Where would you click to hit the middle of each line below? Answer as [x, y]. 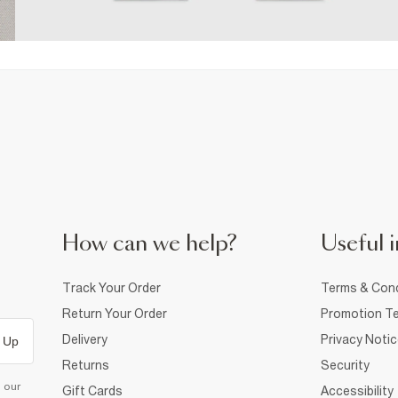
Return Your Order [115, 313]
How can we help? [150, 244]
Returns [86, 365]
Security [345, 365]
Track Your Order [111, 287]
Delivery [85, 339]
